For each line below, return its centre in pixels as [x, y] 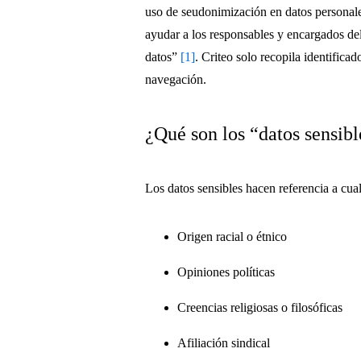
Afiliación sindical [224, 342]
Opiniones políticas [226, 272]
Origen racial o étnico [232, 236]
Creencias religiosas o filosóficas [260, 307]
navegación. [176, 79]
